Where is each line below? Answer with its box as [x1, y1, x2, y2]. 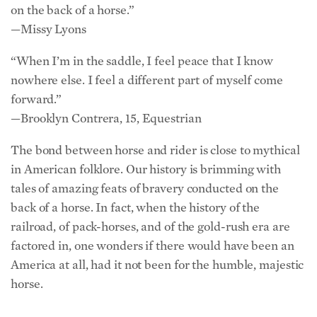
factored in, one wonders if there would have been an [11, 238, 294, 253]
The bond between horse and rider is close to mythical [11, 142, 300, 158]
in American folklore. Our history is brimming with [11, 161, 281, 177]
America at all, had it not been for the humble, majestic [11, 257, 304, 272]
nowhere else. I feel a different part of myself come [11, 72, 283, 88]
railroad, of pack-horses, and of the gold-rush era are [11, 219, 290, 234]
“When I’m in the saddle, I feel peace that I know [11, 53, 274, 69]
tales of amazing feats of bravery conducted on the [11, 180, 279, 196]
